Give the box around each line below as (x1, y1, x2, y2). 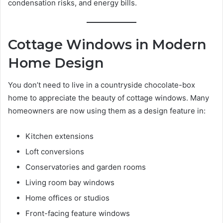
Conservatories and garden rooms (25, 162, 146, 172)
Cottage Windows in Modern (8, 36, 206, 53)
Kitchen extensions (25, 131, 94, 141)
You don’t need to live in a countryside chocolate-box (8, 80, 195, 90)
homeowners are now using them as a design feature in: (8, 106, 206, 116)
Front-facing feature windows (25, 209, 130, 219)
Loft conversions (25, 147, 84, 157)
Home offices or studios (25, 193, 110, 203)
